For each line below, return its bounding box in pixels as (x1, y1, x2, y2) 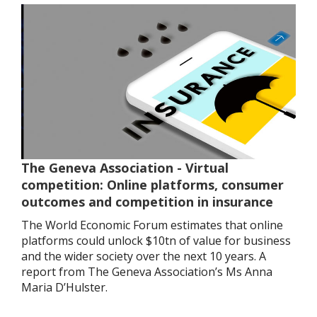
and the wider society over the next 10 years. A (21, 248, 266, 264)
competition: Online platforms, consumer (21, 175, 284, 193)
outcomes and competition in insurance (21, 192, 273, 210)
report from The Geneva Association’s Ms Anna (21, 263, 272, 279)
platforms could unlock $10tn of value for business (21, 232, 291, 248)
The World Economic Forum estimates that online (21, 217, 283, 233)
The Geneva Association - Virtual (21, 158, 229, 176)
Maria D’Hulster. (21, 279, 108, 295)
